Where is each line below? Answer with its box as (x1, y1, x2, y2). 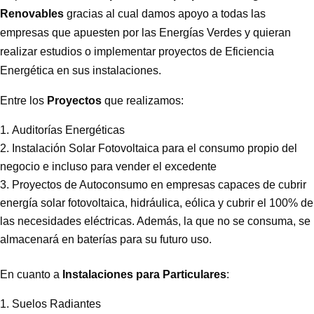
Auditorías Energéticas (12, 123, 125, 136)
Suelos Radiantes (12, 297, 101, 310)
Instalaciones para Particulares (62, 268, 226, 280)
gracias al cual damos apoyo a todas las (64, 7, 266, 20)
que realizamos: (102, 94, 184, 107)
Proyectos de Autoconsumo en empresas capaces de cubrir (12, 178, 306, 191)
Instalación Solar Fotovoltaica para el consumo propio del (12, 142, 297, 154)
